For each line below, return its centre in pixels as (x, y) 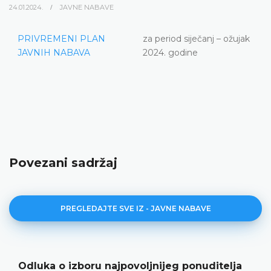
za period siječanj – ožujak (196, 38)
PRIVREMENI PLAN (61, 38)
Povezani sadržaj (63, 162)
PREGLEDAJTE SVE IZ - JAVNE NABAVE (135, 208)
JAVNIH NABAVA (54, 52)
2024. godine (170, 52)
